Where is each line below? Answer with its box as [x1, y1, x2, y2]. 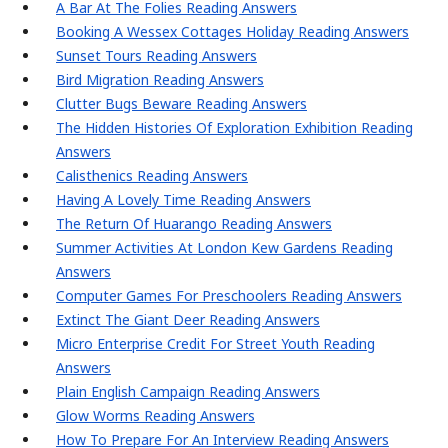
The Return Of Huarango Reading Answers [56, 214, 332, 234]
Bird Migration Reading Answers [56, 70, 264, 90]
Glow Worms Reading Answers [56, 406, 255, 426]
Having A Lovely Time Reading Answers [56, 190, 311, 210]
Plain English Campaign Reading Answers [56, 382, 320, 402]
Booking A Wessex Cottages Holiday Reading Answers [56, 22, 409, 42]
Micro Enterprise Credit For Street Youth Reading [56, 334, 375, 354]
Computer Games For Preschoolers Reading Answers [56, 286, 402, 306]
